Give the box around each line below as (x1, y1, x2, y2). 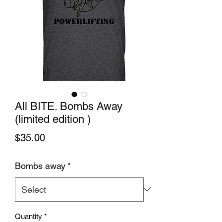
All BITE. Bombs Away (15, 100, 122, 112)
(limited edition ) (15, 112, 91, 125)
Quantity (15, 212, 42, 221)
